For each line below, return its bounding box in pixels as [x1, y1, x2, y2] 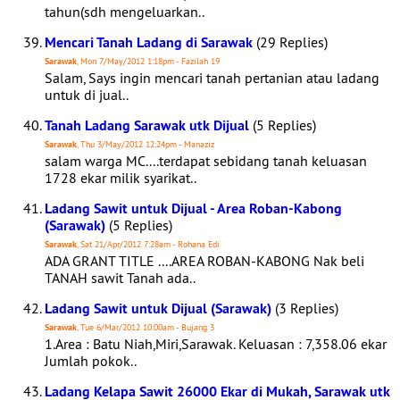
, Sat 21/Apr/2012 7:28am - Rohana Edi [77, 238, 220, 250]
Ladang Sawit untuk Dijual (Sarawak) [45, 299, 271, 318]
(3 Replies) [271, 299, 338, 317]
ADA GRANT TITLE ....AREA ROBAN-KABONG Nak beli [45, 252, 364, 270]
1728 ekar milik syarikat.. [45, 169, 196, 187]
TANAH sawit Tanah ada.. [45, 269, 196, 287]
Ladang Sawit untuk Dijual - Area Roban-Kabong [45, 199, 342, 218]
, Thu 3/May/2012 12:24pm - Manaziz [77, 138, 214, 150]
